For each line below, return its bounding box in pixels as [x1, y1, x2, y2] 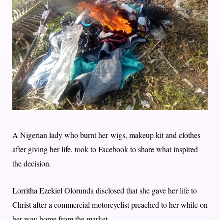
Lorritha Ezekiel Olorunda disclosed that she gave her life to [12, 185, 197, 195]
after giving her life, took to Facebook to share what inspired [12, 143, 198, 154]
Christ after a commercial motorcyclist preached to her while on [12, 199, 208, 210]
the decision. [12, 158, 51, 168]
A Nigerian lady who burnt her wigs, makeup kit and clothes [12, 129, 200, 140]
